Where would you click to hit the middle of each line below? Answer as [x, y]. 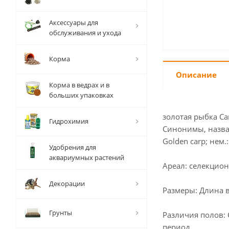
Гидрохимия [69, 121]
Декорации [67, 184]
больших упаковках [81, 95]
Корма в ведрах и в [79, 85]
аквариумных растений [87, 157]
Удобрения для [73, 147]
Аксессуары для [74, 22]
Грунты [61, 213]
